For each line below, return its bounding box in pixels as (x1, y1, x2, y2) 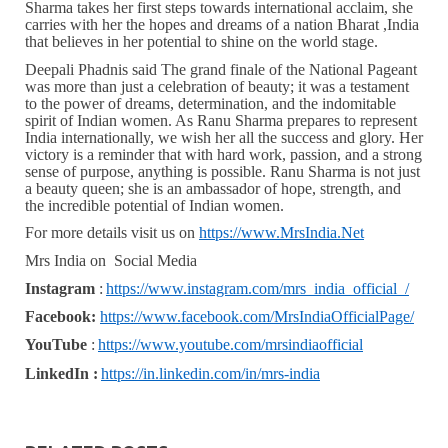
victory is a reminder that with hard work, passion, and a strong (25, 145, 422, 163)
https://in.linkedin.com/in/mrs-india (101, 364, 320, 382)
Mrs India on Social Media (25, 252, 201, 270)
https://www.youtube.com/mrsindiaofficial (98, 336, 363, 354)
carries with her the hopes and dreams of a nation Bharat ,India (25, 16, 419, 34)
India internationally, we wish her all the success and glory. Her (25, 128, 423, 146)
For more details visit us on (25, 224, 199, 242)
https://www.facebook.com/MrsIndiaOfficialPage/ (100, 308, 414, 326)
